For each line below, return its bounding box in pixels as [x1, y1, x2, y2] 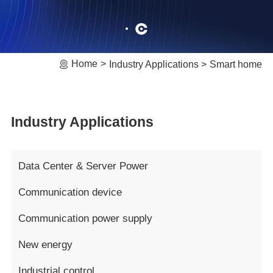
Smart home [210, 58, 263, 69]
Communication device [18, 186, 122, 199]
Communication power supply [18, 213, 152, 225]
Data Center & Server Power [18, 160, 148, 172]
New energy [18, 239, 73, 251]
